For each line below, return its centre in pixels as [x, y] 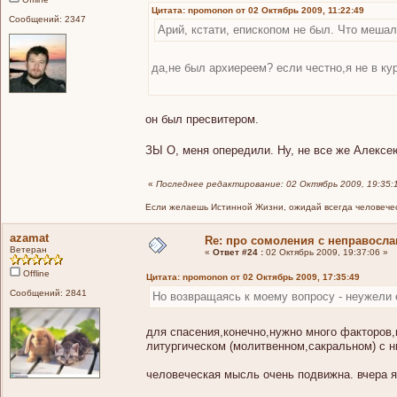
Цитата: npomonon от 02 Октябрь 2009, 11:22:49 [258, 10]
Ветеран [28, 249]
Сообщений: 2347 [47, 19]
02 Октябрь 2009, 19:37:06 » [326, 252]
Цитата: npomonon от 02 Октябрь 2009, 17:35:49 [253, 276]
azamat [29, 237]
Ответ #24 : [238, 252]
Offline [35, 273]
